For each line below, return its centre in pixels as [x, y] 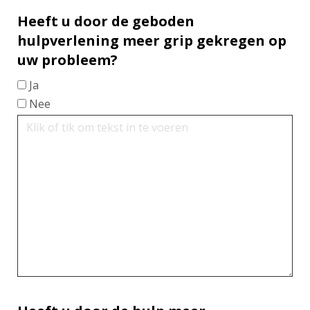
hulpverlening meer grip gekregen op [152, 40]
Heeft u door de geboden [106, 21]
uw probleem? [67, 60]
